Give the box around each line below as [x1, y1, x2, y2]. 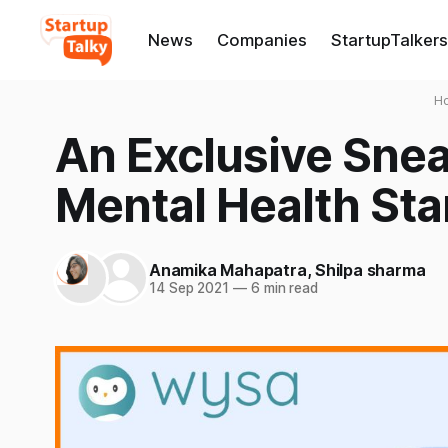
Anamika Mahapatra [149, 259, 307, 280]
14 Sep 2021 [149, 279, 230, 296]
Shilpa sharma [315, 259, 426, 280]
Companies [216, 30, 307, 50]
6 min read [246, 279, 319, 296]
